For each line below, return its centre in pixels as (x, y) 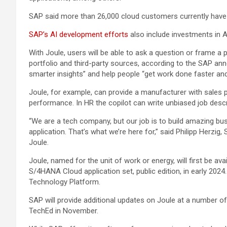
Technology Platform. (65, 182)
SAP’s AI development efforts (79, 34)
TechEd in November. (64, 211)
